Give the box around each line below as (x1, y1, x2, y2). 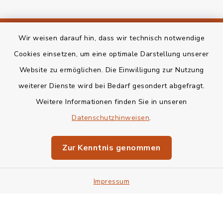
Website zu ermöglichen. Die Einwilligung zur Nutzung (19, 65, 204, 75)
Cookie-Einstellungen (65, 196, 158, 208)
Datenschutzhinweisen (72, 113, 150, 122)
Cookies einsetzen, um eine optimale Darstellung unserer (14, 49, 209, 59)
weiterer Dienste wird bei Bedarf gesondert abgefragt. (18, 81, 205, 91)
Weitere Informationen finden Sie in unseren (36, 97, 187, 107)
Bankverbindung (76, 66, 147, 78)
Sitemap (93, 170, 130, 182)
